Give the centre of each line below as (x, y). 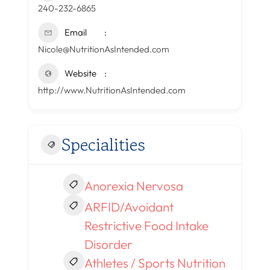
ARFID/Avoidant (129, 207)
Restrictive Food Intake (146, 226)
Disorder (108, 244)
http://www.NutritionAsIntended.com (112, 90)
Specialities (103, 145)
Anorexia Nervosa (133, 186)
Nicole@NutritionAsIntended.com (104, 49)
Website (80, 74)
